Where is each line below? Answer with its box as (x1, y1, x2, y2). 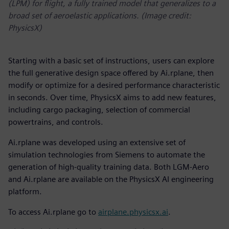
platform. (8, 187, 42, 197)
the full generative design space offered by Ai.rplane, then (8, 68, 214, 78)
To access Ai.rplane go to (8, 207, 98, 217)
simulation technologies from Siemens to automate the (8, 150, 205, 160)
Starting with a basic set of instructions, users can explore (8, 56, 214, 66)
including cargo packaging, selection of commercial (8, 105, 190, 115)
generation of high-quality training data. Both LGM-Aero (8, 162, 209, 172)
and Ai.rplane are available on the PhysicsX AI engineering (8, 174, 214, 185)
